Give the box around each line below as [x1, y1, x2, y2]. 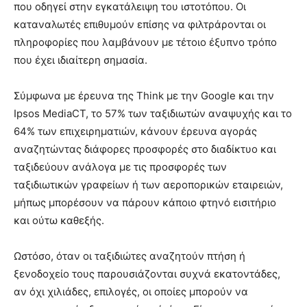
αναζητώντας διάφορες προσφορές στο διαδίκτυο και [14, 143, 276, 156]
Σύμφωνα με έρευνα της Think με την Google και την [14, 89, 274, 103]
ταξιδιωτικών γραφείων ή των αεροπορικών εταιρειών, [14, 178, 283, 192]
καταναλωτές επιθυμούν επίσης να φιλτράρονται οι [14, 18, 266, 32]
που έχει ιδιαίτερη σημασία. [14, 53, 147, 67]
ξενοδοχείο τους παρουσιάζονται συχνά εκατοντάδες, [14, 267, 280, 281]
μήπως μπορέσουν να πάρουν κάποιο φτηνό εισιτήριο [14, 196, 276, 210]
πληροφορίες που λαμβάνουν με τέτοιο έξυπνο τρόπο [14, 36, 277, 49]
